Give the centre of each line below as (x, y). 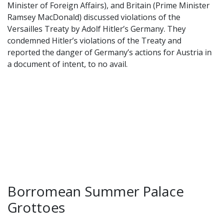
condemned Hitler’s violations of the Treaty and (94, 41)
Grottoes (36, 208)
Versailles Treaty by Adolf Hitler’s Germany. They (97, 29)
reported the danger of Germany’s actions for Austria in (109, 53)
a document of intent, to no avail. (67, 64)
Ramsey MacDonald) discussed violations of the (94, 17)
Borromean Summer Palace (96, 191)
